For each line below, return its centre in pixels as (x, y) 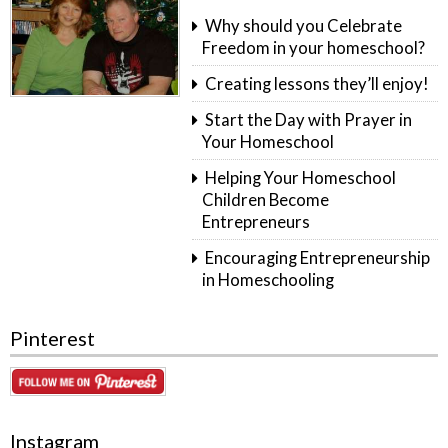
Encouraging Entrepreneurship (317, 258)
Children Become (266, 200)
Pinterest (52, 337)
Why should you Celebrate (303, 25)
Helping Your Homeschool (300, 178)
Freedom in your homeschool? (314, 47)
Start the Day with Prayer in (308, 119)
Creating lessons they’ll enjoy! (316, 83)
